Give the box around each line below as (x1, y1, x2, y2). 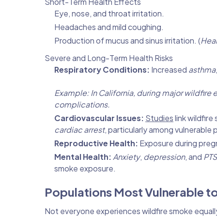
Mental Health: (54, 151, 111, 162)
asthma (188, 64, 216, 75)
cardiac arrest (54, 124, 105, 135)
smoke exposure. (54, 163, 116, 173)
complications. (54, 99, 110, 109)
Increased (150, 64, 188, 75)
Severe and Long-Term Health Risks (45, 52, 173, 63)
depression (143, 151, 185, 162)
